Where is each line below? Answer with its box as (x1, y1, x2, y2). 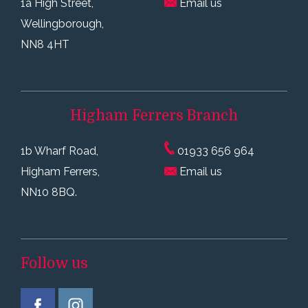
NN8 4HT (21, 37, 69, 51)
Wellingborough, (21, 16, 104, 30)
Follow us (21, 254, 88, 272)
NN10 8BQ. (21, 185, 77, 199)
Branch (184, 107, 238, 124)
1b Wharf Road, (21, 144, 98, 157)
